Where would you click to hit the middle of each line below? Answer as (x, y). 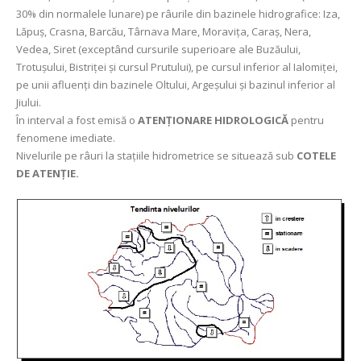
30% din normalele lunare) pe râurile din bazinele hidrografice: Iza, (178, 14)
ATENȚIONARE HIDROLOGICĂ (213, 120)
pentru (306, 120)
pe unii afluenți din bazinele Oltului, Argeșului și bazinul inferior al (176, 85)
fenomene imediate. (66, 138)
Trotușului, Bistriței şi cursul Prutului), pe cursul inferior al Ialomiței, (177, 67)
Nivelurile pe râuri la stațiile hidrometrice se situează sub (156, 156)
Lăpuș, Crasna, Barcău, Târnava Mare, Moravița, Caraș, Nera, (164, 31)
